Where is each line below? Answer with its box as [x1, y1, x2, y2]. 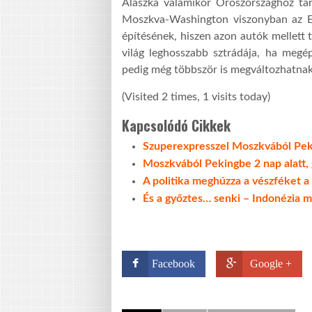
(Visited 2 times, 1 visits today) [122, 91, 270, 102]
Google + [250, 257, 292, 270]
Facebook [152, 257, 195, 270]
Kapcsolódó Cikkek [122, 114, 231, 136]
